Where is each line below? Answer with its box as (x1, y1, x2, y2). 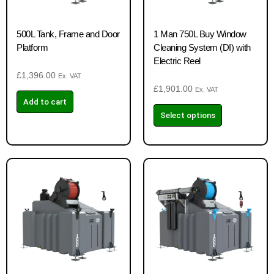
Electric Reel (154, 56, 201, 66)
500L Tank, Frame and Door (17, 29, 120, 39)
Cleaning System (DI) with (154, 42, 251, 53)
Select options (160, 111, 215, 120)
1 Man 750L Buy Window (154, 29, 246, 39)
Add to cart (23, 97, 67, 106)
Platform (17, 42, 48, 53)
